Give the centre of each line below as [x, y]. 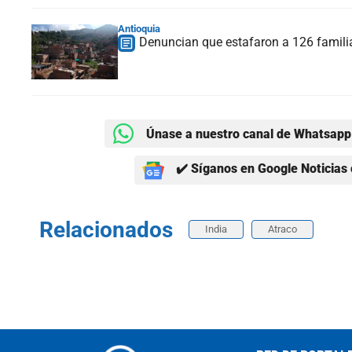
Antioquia [139, 29]
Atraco [282, 229]
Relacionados [106, 230]
